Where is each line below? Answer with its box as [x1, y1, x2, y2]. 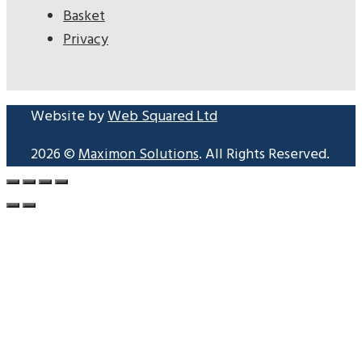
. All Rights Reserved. [199, 143, 330, 167]
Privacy [63, 28, 108, 53]
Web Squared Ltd [107, 105, 217, 129]
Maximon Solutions [78, 143, 199, 167]
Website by [31, 105, 107, 129]
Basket [63, 5, 105, 29]
